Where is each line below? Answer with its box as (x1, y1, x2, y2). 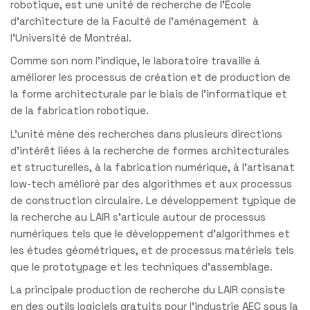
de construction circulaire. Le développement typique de (10, 193, 296, 207)
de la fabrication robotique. (10, 104, 149, 117)
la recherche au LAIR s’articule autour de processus (10, 210, 266, 224)
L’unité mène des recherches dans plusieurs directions (10, 127, 282, 140)
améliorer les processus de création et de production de (10, 71, 291, 84)
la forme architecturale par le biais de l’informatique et (10, 87, 287, 100)
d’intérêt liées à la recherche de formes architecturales (10, 143, 289, 157)
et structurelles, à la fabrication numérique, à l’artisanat (10, 160, 295, 174)
